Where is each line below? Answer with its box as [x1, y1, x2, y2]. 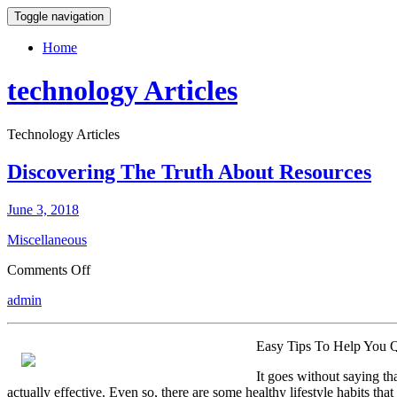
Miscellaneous [7, 231, 87, 247]
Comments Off [7, 261, 90, 277]
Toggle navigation [14, 10, 104, 23]
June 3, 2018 [7, 201, 79, 217]
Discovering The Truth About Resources [7, 160, 371, 183]
